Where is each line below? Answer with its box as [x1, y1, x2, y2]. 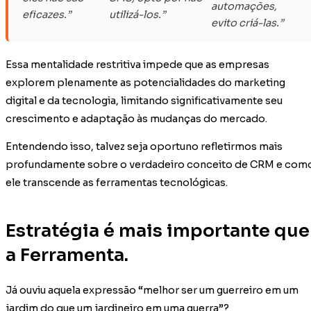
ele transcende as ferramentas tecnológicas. [6, 176, 228, 190]
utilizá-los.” [108, 8, 165, 21]
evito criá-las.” [210, 16, 283, 29]
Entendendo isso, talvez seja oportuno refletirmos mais [6, 140, 283, 153]
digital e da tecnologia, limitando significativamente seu [6, 94, 283, 107]
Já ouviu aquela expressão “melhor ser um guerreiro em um [6, 283, 299, 296]
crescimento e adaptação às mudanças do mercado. [6, 112, 267, 125]
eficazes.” [22, 8, 71, 21]
